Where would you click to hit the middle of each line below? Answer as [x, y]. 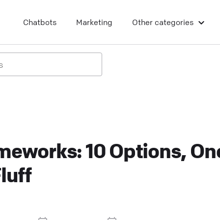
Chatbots [40, 22]
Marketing [94, 22]
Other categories [163, 22]
